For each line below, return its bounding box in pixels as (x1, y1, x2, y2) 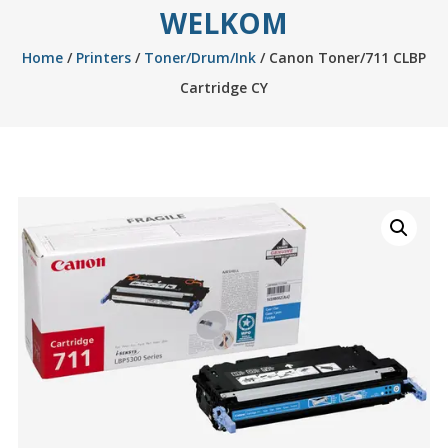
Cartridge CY (179, 78, 268, 97)
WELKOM (159, 4, 288, 42)
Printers (75, 48, 131, 67)
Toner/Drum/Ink (143, 48, 256, 67)
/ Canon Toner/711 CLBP (255, 48, 426, 67)
